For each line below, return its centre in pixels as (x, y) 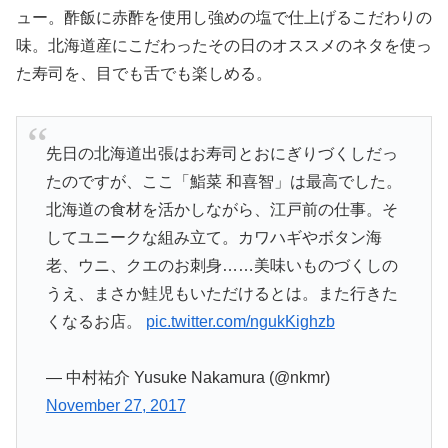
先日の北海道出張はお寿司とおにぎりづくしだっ (221, 153)
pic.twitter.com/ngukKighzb (240, 321)
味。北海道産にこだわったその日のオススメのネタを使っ (224, 45)
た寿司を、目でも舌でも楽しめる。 (144, 73)
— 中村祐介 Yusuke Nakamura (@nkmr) (187, 378)
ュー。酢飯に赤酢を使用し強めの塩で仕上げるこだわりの (224, 17)
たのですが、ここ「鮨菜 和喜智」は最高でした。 (223, 181)
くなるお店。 (95, 321)
